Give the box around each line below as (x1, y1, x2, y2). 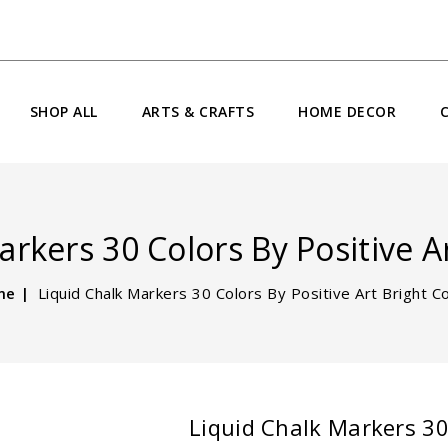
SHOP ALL (29, 102, 98, 121)
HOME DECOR (298, 102, 397, 121)
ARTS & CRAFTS (141, 102, 255, 121)
